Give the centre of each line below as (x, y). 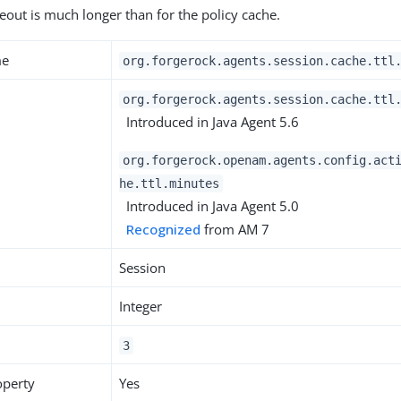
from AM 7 (235, 229)
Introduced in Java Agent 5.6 (209, 122)
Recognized (164, 229)
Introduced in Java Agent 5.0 (209, 206)
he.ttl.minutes (170, 183)
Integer (141, 306)
